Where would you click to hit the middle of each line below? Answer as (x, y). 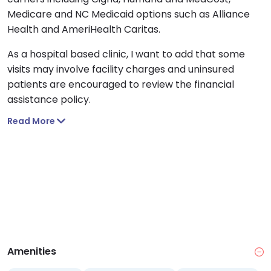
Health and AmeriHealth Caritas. (84, 30)
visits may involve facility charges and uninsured (121, 70)
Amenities (32, 252)
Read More (31, 121)
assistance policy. (49, 100)
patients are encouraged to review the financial (121, 85)
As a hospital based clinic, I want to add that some (126, 54)
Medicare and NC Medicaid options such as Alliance (129, 15)
